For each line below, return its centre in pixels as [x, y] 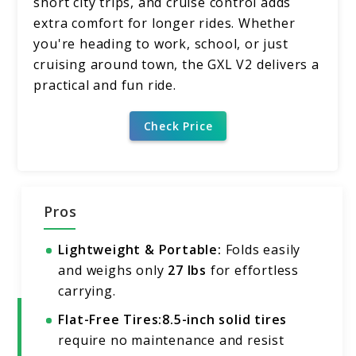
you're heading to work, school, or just [161, 44]
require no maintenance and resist [171, 341]
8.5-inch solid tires [225, 320]
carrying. [87, 291]
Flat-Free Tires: [110, 320]
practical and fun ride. [105, 85]
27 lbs [188, 271]
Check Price [178, 126]
